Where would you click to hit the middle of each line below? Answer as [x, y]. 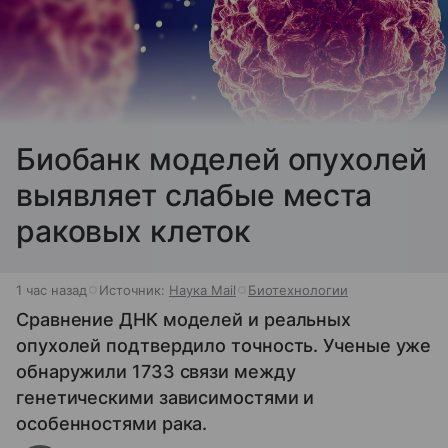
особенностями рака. [112, 423]
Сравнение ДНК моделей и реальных [184, 319]
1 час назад [51, 289]
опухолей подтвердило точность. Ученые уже [224, 345]
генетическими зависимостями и [165, 397]
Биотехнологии [298, 289]
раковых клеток [133, 230]
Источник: [134, 289]
